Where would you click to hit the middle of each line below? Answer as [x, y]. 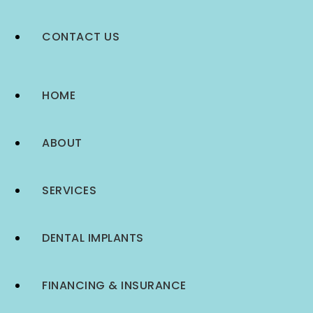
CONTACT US [81, 37]
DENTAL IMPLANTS [93, 238]
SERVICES [69, 190]
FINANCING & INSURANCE [114, 285]
